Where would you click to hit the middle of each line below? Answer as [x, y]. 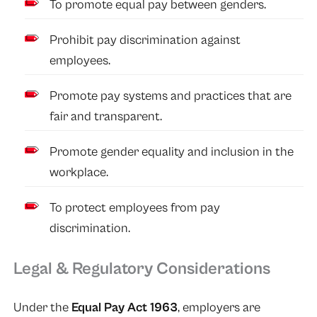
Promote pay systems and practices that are [171, 96]
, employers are [219, 308]
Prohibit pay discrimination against [145, 40]
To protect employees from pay [135, 207]
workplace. [79, 172]
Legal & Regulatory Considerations [143, 269]
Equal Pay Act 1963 [124, 308]
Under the [42, 308]
